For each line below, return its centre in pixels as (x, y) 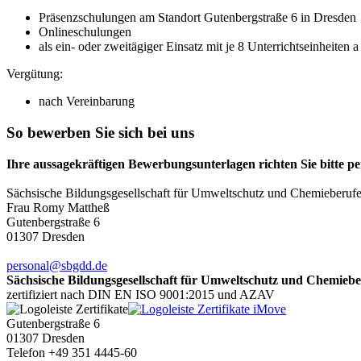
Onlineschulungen (85, 32)
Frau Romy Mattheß (58, 207)
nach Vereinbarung (87, 102)
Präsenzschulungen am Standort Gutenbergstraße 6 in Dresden (197, 18)
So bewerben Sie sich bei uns (100, 132)
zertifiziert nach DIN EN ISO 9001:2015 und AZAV (141, 294)
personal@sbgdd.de (57, 265)
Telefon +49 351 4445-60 (72, 352)
